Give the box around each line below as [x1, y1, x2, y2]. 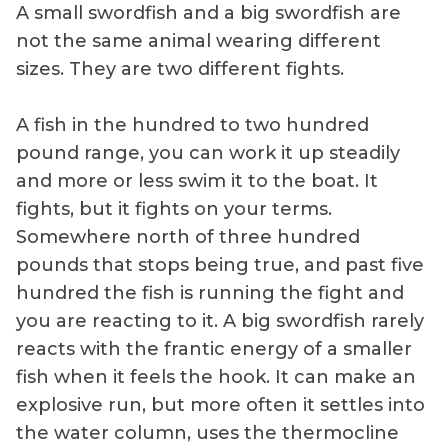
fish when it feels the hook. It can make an [16, 365, 416, 388]
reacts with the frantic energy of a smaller [16, 337, 412, 360]
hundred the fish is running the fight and [16, 281, 404, 304]
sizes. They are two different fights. [16, 57, 344, 80]
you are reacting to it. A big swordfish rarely [16, 309, 424, 332]
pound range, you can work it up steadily [16, 141, 400, 164]
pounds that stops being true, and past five [16, 253, 424, 276]
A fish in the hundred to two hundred [16, 113, 369, 136]
